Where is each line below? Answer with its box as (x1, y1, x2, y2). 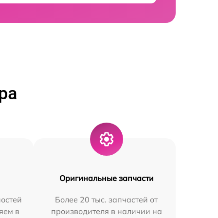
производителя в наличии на (51, 206, 162, 217)
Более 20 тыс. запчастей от (55, 195, 158, 205)
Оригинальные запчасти (59, 173, 154, 183)
